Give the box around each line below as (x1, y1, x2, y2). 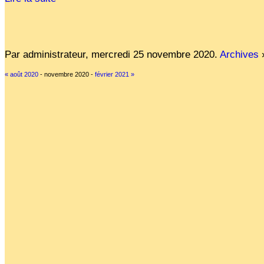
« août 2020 (5, 70, 38, 78)
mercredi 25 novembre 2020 (91, 49, 214, 61)
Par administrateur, (5, 49, 91, 61)
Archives (220, 49, 259, 61)
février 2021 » (95, 70, 134, 78)
